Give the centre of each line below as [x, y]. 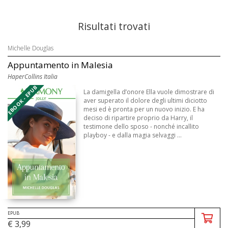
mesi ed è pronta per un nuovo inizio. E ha [144, 109]
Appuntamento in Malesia [60, 65]
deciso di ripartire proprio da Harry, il [138, 118]
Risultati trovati [114, 26]
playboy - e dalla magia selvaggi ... [133, 135]
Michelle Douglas [31, 48]
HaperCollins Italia [33, 77]
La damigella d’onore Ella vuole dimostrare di [149, 92]
